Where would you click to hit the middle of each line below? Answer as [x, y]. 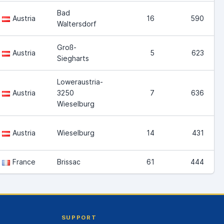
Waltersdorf [77, 23]
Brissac [69, 161]
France [24, 161]
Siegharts [73, 58]
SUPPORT [79, 217]
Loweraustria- [80, 81]
